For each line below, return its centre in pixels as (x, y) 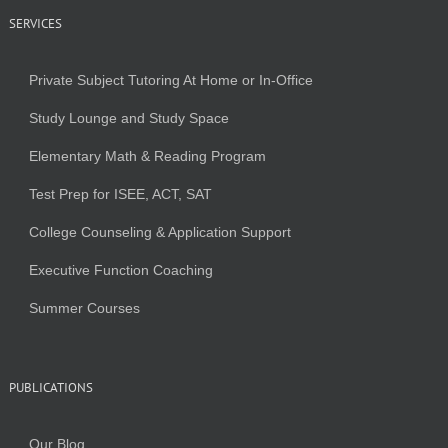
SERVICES (35, 23)
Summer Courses (84, 307)
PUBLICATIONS (50, 387)
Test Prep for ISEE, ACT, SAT (120, 193)
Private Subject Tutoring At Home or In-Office (170, 79)
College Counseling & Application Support (159, 231)
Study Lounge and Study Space (128, 117)
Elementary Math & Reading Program (147, 155)
